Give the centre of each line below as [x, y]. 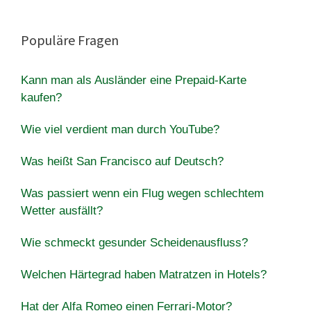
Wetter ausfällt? [62, 210]
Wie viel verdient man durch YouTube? [120, 129]
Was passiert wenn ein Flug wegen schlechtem [142, 193]
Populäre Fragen [70, 40]
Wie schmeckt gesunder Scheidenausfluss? [134, 242]
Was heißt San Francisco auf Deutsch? [122, 161]
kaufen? [41, 97]
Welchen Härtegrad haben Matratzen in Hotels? [144, 274]
